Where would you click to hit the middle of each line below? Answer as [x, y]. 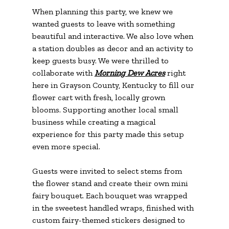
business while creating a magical [95, 122]
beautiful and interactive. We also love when [113, 36]
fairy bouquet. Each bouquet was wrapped [110, 196]
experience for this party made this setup [109, 134]
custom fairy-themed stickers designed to [109, 220]
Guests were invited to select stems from [108, 171]
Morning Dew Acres [130, 73]
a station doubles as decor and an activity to [113, 49]
